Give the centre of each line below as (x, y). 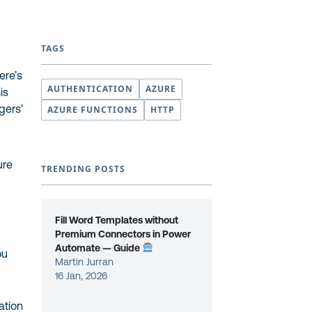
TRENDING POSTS (83, 169)
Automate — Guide (99, 248)
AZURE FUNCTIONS (93, 110)
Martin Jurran (85, 262)
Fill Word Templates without (117, 220)
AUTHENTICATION (90, 89)
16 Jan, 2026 (81, 276)
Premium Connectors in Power (123, 234)
